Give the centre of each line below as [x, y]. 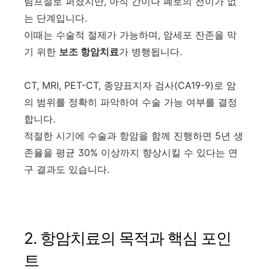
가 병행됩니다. [150, 51]
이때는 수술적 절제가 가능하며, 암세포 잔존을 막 [130, 35]
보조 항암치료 [89, 51]
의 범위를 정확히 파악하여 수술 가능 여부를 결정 [131, 102]
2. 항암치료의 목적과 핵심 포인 [128, 238]
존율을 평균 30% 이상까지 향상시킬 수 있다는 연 [131, 152]
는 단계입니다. [56, 18]
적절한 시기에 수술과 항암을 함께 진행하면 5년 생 [134, 135]
